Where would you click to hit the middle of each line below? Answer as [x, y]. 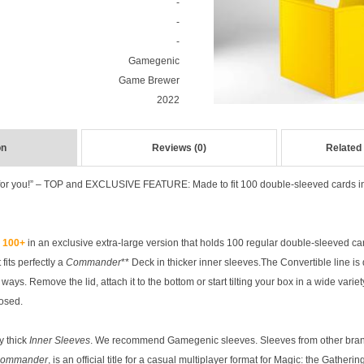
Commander [93, 262]
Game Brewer [149, 80]
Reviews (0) [179, 148]
